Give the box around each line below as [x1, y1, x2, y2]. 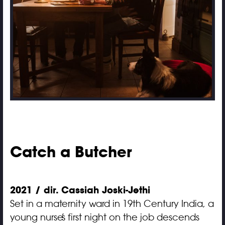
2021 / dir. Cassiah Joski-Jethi [10, 184, 150, 196]
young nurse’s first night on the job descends [10, 211, 199, 223]
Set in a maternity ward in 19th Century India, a [10, 198, 214, 209]
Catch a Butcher [10, 142, 137, 161]
